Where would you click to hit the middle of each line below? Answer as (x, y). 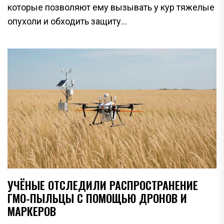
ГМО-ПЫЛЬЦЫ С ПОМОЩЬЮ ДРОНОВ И (97, 198)
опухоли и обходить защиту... (67, 21)
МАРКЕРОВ (32, 211)
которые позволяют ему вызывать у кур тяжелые (111, 7)
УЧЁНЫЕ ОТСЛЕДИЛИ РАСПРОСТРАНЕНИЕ (103, 185)
